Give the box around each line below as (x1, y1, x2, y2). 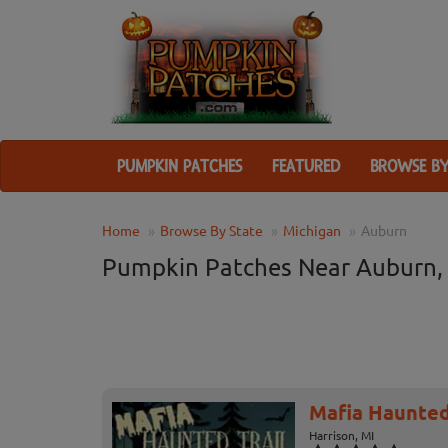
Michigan (283, 221, 341, 240)
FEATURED (272, 155, 340, 178)
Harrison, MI (309, 427, 375, 444)
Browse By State (160, 221, 263, 240)
